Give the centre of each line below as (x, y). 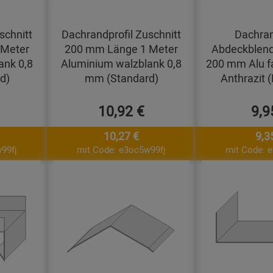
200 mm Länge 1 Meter (121, 48)
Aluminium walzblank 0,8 (121, 63)
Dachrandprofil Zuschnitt (121, 34)
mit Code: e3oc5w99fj (121, 149)
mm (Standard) (121, 78)
